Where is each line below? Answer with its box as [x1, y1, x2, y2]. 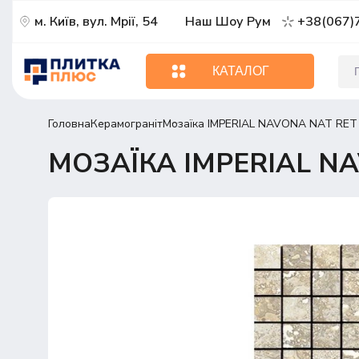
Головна [47, 116, 91, 131]
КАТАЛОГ [212, 64, 269, 78]
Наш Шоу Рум [184, 13, 271, 30]
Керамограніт [90, 116, 163, 131]
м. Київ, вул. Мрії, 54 [34, 13, 158, 30]
